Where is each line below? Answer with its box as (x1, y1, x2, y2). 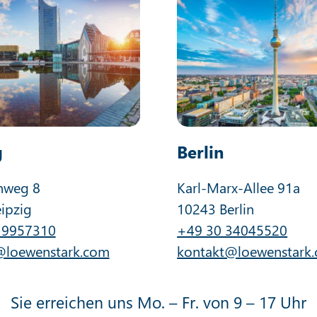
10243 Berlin (177, 198, 255, 218)
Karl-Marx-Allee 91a (177, 177, 301, 197)
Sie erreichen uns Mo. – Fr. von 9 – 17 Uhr (10, 290, 306, 313)
